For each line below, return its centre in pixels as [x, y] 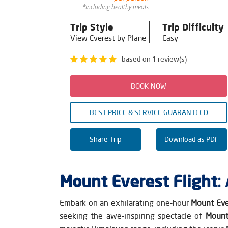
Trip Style [92, 27]
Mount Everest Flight [138, 181]
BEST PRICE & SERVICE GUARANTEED [149, 112]
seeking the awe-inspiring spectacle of [133, 215]
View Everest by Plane [108, 37]
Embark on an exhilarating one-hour [124, 202]
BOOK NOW [149, 85]
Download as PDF [192, 139]
